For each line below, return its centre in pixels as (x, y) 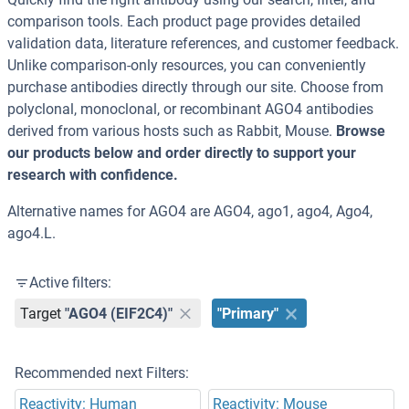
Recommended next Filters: (102, 373)
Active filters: (70, 283)
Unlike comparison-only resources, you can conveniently (187, 66)
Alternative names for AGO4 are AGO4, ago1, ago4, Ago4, (190, 212)
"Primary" (248, 313)
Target (41, 313)
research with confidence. (93, 175)
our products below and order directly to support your (182, 153)
